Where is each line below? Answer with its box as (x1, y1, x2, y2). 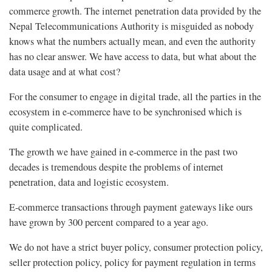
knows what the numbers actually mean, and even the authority (9, 34, 256, 48)
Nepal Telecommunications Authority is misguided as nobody (9, 19, 254, 33)
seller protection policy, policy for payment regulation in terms (9, 255, 256, 269)
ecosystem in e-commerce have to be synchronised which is (9, 104, 242, 118)
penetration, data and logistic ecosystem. (9, 175, 169, 189)
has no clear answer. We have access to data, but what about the (9, 49, 256, 63)
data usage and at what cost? (9, 64, 120, 78)
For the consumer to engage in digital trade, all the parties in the (9, 89, 261, 103)
